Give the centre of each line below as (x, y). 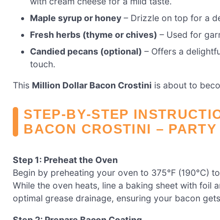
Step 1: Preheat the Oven (65, 160)
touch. (43, 64)
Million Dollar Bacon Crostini (92, 85)
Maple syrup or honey (76, 18)
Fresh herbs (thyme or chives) (94, 34)
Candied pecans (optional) (86, 51)
